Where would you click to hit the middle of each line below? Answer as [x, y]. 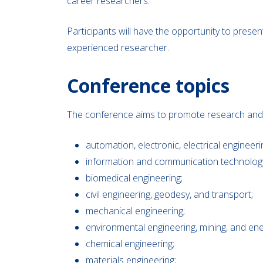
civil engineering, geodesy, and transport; [169, 194]
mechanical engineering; [135, 211]
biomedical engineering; [134, 178]
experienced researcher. [118, 48]
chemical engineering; [130, 244]
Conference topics [148, 85]
